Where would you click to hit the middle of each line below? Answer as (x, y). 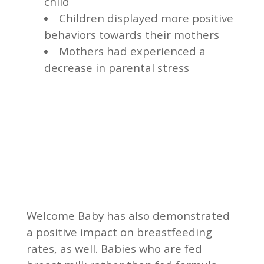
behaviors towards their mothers (131, 34)
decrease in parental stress (116, 67)
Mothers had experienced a (132, 51)
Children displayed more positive (146, 18)
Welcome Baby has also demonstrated (128, 215)
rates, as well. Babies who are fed (114, 248)
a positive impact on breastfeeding (119, 232)
